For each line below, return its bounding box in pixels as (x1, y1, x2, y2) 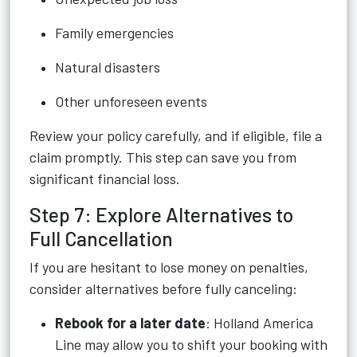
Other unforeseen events (55, 92, 207, 110)
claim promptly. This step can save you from (29, 148, 296, 166)
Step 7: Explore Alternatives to (29, 202, 293, 226)
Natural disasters (55, 58, 160, 76)
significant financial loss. (29, 170, 180, 187)
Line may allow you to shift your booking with (55, 335, 328, 353)
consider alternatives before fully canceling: (29, 280, 297, 297)
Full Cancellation (29, 226, 173, 250)
